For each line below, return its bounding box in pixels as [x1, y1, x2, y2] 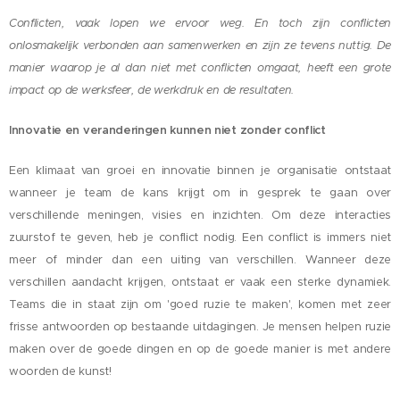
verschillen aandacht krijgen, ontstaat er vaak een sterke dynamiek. [9, 275, 391, 289]
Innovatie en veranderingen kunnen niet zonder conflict [9, 123, 326, 137]
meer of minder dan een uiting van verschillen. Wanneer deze [9, 253, 391, 267]
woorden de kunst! [9, 364, 112, 379]
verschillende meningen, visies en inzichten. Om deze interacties [9, 208, 391, 222]
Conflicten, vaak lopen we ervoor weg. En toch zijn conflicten [9, 16, 391, 30]
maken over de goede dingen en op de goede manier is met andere [9, 342, 391, 356]
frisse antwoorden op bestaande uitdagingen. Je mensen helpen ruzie [9, 320, 391, 334]
